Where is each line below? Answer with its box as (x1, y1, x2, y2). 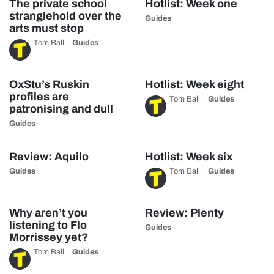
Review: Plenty (144, 207, 224, 219)
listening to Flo (9, 219, 87, 231)
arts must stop (9, 22, 84, 34)
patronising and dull (9, 103, 113, 115)
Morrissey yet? (9, 231, 88, 243)
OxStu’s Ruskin (9, 78, 89, 91)
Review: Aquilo (9, 150, 89, 163)
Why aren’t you (9, 207, 87, 219)
